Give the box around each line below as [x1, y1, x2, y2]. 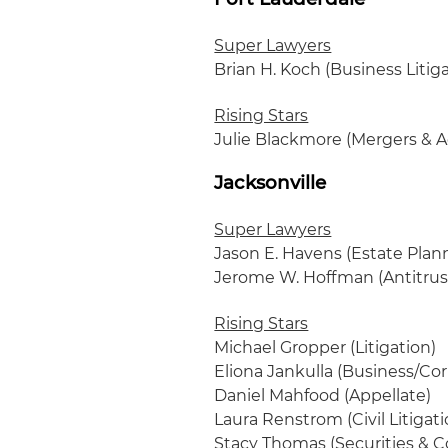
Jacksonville [214, 171, 327, 194]
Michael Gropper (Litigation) [214, 338, 437, 357]
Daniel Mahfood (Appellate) [214, 386, 432, 405]
